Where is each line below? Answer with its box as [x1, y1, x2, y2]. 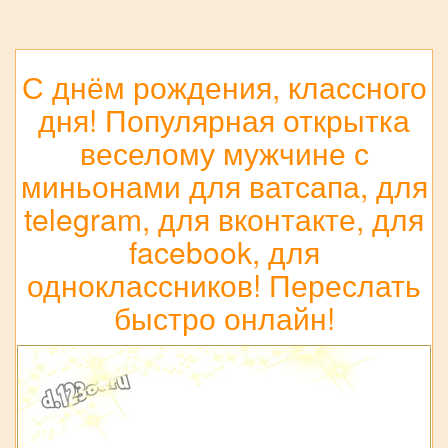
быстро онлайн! [113, 296, 335, 340]
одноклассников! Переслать [27, 263, 421, 307]
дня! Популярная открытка [38, 98, 410, 142]
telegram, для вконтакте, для [24, 197, 424, 241]
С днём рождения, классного [21, 65, 427, 109]
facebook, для [128, 230, 320, 274]
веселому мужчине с [79, 131, 369, 175]
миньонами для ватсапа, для [20, 164, 428, 208]
